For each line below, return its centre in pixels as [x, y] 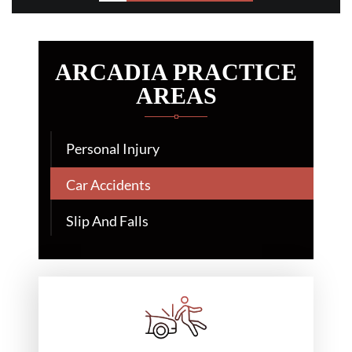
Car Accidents [108, 184]
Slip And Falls [107, 220]
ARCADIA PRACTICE [176, 71]
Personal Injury [113, 148]
